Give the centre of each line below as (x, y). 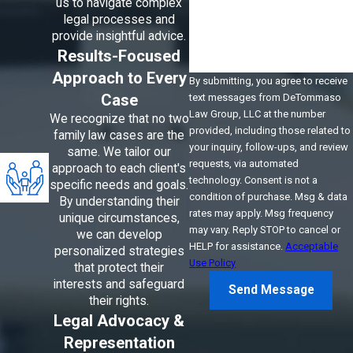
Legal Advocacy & (119, 321)
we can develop (119, 235)
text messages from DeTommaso (266, 97)
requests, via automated (244, 163)
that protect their (119, 268)
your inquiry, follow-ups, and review (269, 147)
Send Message (271, 290)
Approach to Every (119, 78)
